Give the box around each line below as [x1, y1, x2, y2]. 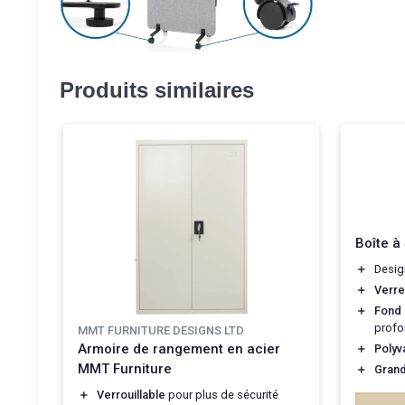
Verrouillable [97, 387, 165, 401]
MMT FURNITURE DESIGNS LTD [78, 323, 244, 337]
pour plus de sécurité [165, 387, 278, 401]
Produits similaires [60, 78, 254, 103]
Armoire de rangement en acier [78, 340, 280, 357]
